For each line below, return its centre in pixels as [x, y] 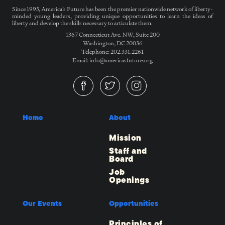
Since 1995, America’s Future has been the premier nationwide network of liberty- [113, 9]
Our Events [42, 204]
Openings [129, 180]
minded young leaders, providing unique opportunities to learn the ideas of [113, 16]
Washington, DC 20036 [113, 43]
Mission [125, 138]
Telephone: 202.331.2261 [113, 52]
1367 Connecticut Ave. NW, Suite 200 [113, 35]
